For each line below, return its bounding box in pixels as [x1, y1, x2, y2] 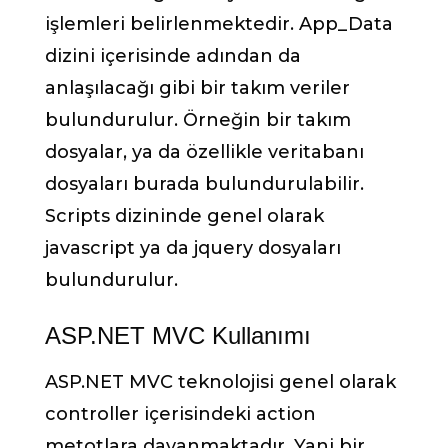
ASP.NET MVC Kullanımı [45, 321, 311, 349]
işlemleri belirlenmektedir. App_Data [45, 12, 393, 35]
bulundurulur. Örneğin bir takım [45, 108, 351, 131]
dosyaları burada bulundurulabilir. [45, 172, 364, 195]
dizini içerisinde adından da [45, 44, 301, 67]
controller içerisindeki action [45, 402, 316, 425]
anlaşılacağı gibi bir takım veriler [45, 76, 350, 99]
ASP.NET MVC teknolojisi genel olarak [45, 370, 396, 393]
